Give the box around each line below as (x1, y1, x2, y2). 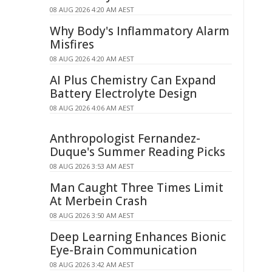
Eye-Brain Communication (50, 242, 197, 258)
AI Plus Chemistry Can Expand (50, 72, 216, 88)
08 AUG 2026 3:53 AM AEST (50, 161, 134, 171)
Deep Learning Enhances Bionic (50, 229, 226, 245)
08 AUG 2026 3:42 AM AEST (50, 260, 134, 269)
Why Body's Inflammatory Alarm (50, 23, 229, 39)
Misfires (50, 36, 94, 52)
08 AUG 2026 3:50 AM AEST (50, 211, 134, 220)
